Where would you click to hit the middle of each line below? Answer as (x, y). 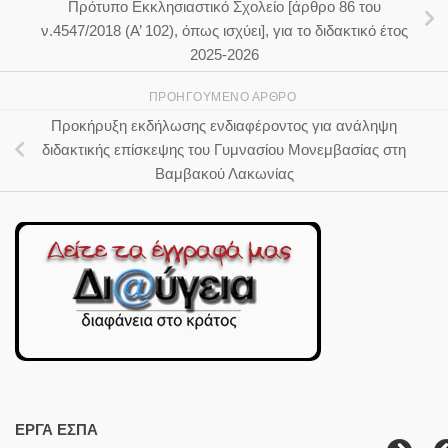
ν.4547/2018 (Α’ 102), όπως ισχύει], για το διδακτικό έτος (224, 30)
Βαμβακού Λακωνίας (224, 174)
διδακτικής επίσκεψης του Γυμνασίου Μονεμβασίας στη (224, 150)
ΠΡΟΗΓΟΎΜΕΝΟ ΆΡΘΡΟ (224, 96)
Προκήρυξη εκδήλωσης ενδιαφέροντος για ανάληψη (224, 126)
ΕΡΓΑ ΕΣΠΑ (56, 430)
